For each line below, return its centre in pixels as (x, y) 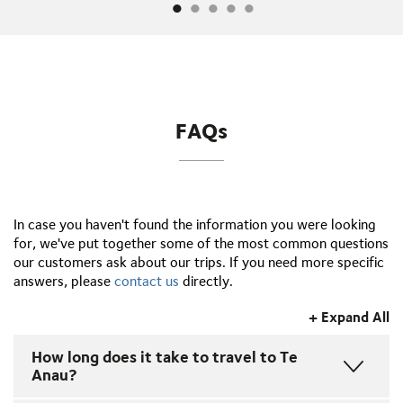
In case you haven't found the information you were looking (195, 225)
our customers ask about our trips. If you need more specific (199, 263)
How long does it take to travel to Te (165, 357)
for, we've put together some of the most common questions (201, 244)
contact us (147, 282)
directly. (206, 282)
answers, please (64, 282)
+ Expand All (349, 318)
